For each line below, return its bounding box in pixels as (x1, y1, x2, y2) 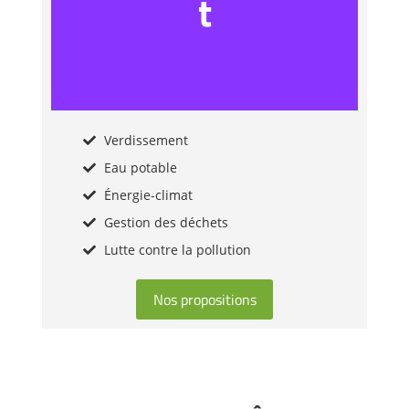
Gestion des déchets (103, 214, 228, 232)
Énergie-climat (103, 186, 193, 204)
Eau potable (103, 159, 177, 177)
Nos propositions (152, 288, 257, 311)
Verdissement (103, 131, 188, 150)
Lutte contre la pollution (103, 241, 251, 259)
